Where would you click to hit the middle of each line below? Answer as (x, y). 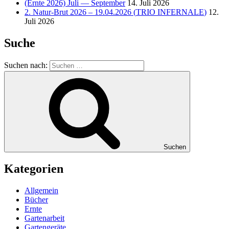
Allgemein (41, 191)
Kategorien (34, 169)
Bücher (36, 200)
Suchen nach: (27, 65)
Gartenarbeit (44, 218)
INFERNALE (181, 12)
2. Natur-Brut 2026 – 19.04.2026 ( (80, 12)
